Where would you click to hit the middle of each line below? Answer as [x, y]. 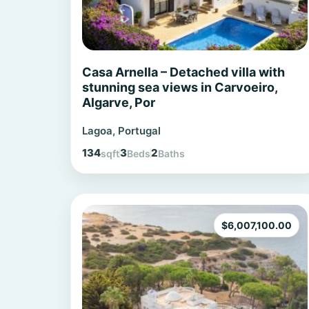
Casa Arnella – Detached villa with [183, 72]
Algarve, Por [119, 103]
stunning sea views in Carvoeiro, [180, 88]
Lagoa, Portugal [121, 131]
